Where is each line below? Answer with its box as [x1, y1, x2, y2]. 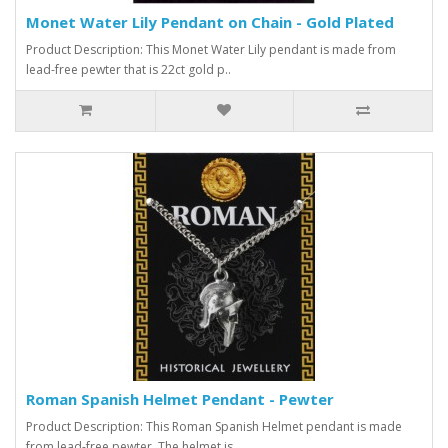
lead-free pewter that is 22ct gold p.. [26, 60, 231, 78]
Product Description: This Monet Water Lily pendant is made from [26, 40, 396, 58]
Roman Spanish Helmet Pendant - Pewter [26, 388, 334, 409]
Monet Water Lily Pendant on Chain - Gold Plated [26, 11, 394, 32]
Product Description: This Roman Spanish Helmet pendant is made [26, 417, 402, 435]
